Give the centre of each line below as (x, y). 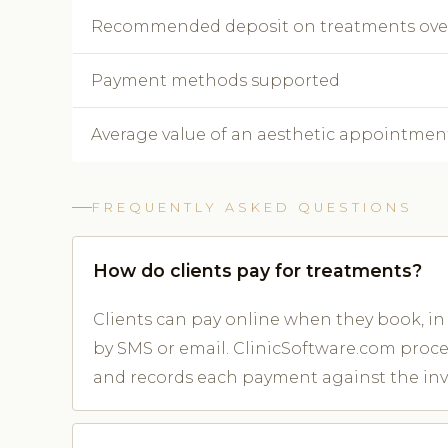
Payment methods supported (215, 80)
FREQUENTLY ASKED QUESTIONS (252, 207)
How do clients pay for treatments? (257, 270)
